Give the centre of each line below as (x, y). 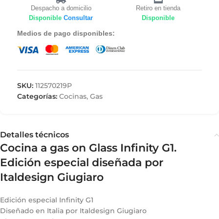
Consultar (78, 18)
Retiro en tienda (158, 8)
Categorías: (37, 96)
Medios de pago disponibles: (66, 33)
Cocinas (73, 96)
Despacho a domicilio (61, 8)
